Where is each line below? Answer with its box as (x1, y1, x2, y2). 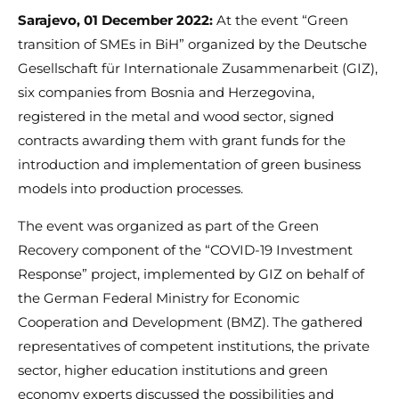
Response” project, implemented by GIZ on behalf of (18, 265, 364, 283)
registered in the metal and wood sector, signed (18, 108, 334, 126)
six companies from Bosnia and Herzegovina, (18, 84, 314, 102)
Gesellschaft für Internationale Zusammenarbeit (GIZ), (18, 60, 378, 77)
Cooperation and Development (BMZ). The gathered (18, 313, 362, 331)
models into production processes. (18, 180, 247, 198)
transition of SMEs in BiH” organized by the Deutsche (18, 36, 367, 53)
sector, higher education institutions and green (18, 362, 328, 379)
